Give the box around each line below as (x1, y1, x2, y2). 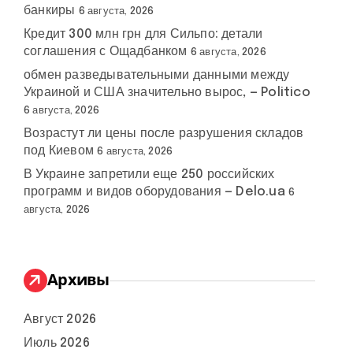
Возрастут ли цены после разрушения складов (24, 127, 304, 140)
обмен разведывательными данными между (24, 69, 290, 82)
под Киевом (24, 144, 94, 158)
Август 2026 (24, 313, 97, 326)
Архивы (47, 269, 110, 290)
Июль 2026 (24, 336, 90, 350)
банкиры (24, 4, 76, 17)
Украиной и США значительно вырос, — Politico (24, 86, 310, 99)
